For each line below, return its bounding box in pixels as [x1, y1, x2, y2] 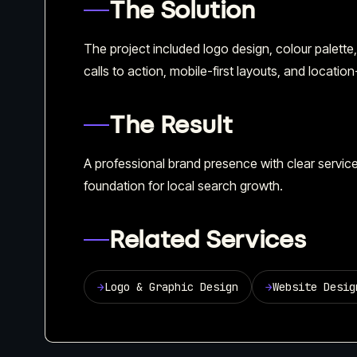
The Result [109, 109, 233, 139]
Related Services [109, 224, 307, 254]
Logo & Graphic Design [104, 279, 238, 294]
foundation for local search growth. [84, 177, 283, 194]
